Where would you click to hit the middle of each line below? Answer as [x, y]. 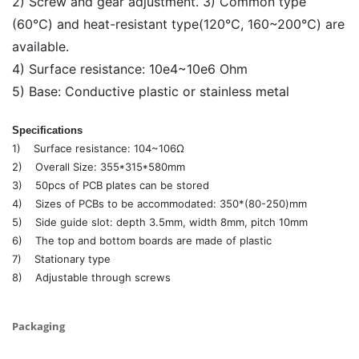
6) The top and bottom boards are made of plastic [142, 241]
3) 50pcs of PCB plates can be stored [111, 186]
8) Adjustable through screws [91, 278]
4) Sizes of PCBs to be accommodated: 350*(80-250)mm [159, 204]
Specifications [47, 131]
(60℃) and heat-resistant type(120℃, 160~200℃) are [178, 24]
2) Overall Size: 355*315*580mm [99, 167]
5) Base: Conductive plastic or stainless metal [151, 92]
